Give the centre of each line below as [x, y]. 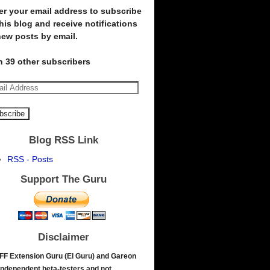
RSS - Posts [30, 159]
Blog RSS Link [63, 140]
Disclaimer [63, 237]
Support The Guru [63, 179]
